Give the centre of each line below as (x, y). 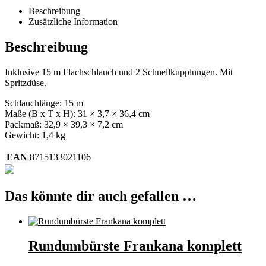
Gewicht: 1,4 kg (35, 135)
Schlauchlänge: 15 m (44, 103)
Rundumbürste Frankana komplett (135, 246)
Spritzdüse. (26, 83)
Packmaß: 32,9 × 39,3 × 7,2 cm (64, 124)
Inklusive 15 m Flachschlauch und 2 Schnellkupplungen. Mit (119, 72)
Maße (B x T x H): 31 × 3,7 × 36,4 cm (77, 113)
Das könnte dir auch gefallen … (101, 196)
